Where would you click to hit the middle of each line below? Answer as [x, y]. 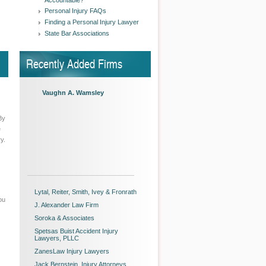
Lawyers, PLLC [57, 238]
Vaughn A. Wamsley [73, 93]
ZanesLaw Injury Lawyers [72, 251]
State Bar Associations [77, 33]
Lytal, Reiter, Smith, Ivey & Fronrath [85, 192]
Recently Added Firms [74, 64]
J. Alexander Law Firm [66, 205]
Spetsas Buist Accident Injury [76, 231]
